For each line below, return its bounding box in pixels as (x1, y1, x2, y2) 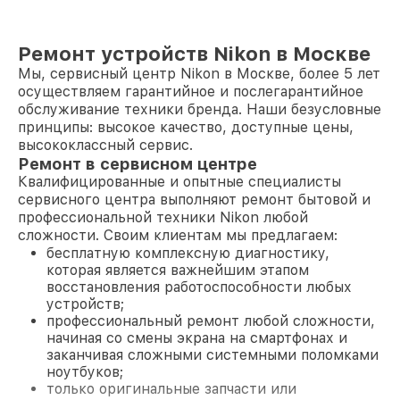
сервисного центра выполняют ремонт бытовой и (18, 191, 371, 208)
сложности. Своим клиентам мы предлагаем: (18, 227, 337, 244)
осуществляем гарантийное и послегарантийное (18, 83, 363, 100)
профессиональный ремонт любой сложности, (46, 312, 375, 329)
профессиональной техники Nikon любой (18, 209, 308, 226)
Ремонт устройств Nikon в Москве (18, 42, 371, 65)
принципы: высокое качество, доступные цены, (18, 119, 354, 136)
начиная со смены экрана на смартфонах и (46, 329, 347, 346)
